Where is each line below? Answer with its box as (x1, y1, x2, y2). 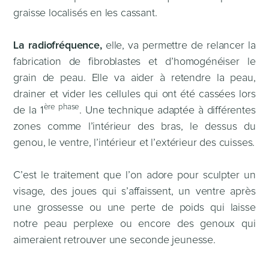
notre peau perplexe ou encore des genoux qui (13, 218, 256, 229)
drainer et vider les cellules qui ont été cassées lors (13, 88, 256, 100)
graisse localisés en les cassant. (13, 7, 157, 19)
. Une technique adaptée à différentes (79, 104, 256, 116)
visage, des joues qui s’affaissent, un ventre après (13, 186, 256, 197)
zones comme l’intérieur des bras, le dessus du (13, 121, 256, 132)
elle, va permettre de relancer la (106, 40, 256, 51)
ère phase (43, 103, 80, 111)
